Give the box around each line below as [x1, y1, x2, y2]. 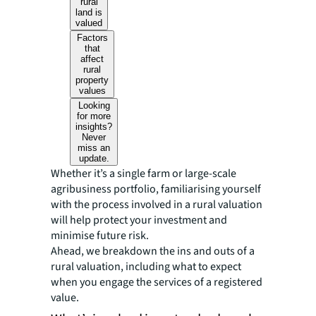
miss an [78, 142, 111, 153]
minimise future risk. [51, 228, 149, 243]
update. [78, 153, 109, 164]
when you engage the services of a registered [51, 274, 262, 290]
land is [75, 7, 103, 18]
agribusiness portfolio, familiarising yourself [51, 181, 261, 197]
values [78, 85, 106, 96]
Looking [78, 100, 110, 111]
